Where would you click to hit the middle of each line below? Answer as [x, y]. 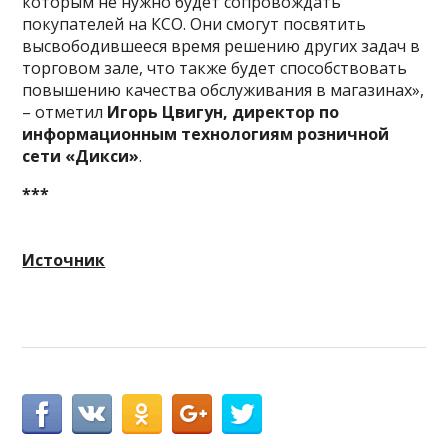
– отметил [65, 112]
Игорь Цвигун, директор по [223, 112]
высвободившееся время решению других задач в [221, 46]
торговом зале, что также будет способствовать [215, 68]
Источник [64, 260]
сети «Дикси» [81, 156]
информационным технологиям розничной [206, 134]
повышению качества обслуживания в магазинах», [223, 90]
